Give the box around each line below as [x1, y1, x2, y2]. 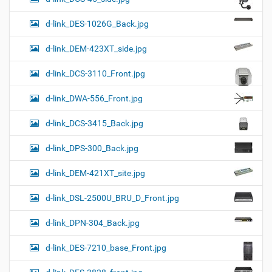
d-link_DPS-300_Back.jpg [46, 143, 138, 154]
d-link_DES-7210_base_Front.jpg [46, 243, 166, 253]
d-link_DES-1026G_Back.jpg [46, 19, 149, 29]
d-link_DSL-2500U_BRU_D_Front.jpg [46, 193, 179, 203]
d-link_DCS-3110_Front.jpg [46, 69, 145, 79]
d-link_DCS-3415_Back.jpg [46, 118, 143, 129]
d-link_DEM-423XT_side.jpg [46, 44, 147, 54]
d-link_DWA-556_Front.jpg [46, 93, 143, 104]
